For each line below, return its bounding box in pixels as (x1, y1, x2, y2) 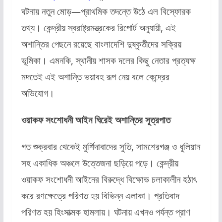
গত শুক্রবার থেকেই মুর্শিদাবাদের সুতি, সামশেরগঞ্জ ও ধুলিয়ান (21, 140, 200, 153)
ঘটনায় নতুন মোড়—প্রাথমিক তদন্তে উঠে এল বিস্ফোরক (21, 5, 191, 18)
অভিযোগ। (21, 87, 57, 100)
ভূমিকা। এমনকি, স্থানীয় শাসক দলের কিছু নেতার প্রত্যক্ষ (21, 54, 196, 67)
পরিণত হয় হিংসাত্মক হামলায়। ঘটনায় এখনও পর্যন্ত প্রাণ (21, 206, 190, 219)
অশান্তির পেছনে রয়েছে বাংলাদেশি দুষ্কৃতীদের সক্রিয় (21, 38, 181, 51)
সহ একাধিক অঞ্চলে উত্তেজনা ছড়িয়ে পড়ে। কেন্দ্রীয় (21, 157, 178, 169)
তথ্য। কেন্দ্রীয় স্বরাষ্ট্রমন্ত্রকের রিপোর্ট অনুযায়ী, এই (21, 21, 176, 34)
